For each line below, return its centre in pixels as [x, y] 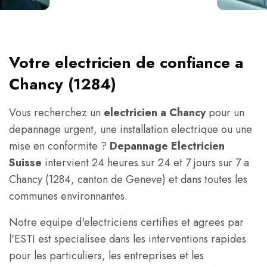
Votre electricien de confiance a [126, 63]
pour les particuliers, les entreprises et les [106, 256]
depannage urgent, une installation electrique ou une [131, 129]
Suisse [25, 163]
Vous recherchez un [56, 113]
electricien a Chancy [155, 113]
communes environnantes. [68, 196]
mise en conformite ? [59, 146]
